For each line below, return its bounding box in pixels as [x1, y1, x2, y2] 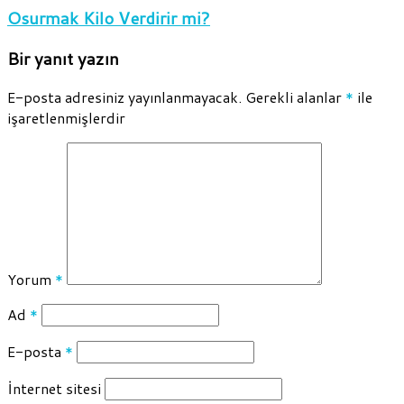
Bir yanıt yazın [7, 46, 119, 70]
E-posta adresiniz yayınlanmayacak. [7, 87, 242, 108]
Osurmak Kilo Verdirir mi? [7, 5, 210, 30]
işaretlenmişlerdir [7, 107, 125, 129]
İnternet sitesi [7, 378, 101, 399]
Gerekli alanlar [245, 87, 345, 108]
